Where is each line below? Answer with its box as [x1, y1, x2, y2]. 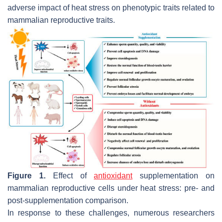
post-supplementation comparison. [7, 196, 128, 205]
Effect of [45, 171, 94, 180]
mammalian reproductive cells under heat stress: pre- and [7, 183, 215, 192]
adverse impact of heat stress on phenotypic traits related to [7, 3, 215, 12]
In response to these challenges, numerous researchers [7, 208, 215, 217]
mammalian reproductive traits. [7, 15, 115, 24]
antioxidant [94, 171, 133, 180]
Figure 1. [7, 171, 46, 180]
